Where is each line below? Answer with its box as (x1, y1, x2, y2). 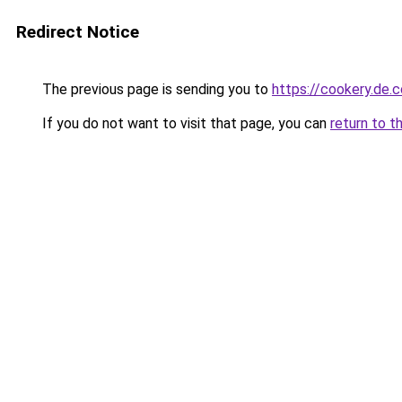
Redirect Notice (16, 22, 139, 42)
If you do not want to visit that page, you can (39, 115, 330, 132)
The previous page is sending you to (39, 81, 272, 98)
